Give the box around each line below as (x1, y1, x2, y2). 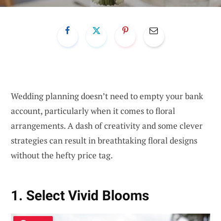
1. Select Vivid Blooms (11, 187, 149, 204)
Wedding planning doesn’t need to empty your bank (11, 90, 203, 102)
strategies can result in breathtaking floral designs (11, 134, 197, 146)
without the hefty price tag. (11, 149, 113, 161)
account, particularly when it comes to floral (11, 105, 175, 116)
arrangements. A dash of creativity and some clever (11, 119, 203, 131)
